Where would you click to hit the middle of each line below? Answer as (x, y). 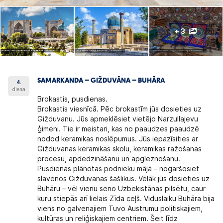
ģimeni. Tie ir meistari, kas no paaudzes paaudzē (118, 129)
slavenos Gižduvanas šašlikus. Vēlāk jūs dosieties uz (124, 179)
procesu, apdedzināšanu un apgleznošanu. (109, 159)
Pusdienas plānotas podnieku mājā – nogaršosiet (118, 169)
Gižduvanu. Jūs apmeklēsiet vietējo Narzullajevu (118, 119)
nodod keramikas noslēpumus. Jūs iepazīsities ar (118, 139)
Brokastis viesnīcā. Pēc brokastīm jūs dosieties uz (120, 109)
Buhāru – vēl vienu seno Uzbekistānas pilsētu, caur (122, 189)
